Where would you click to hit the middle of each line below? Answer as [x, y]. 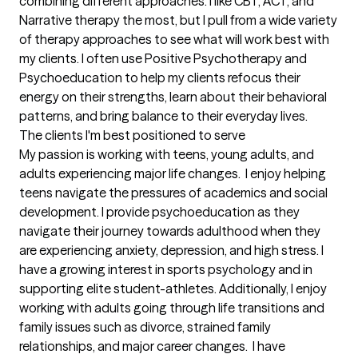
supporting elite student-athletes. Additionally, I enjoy [173, 289]
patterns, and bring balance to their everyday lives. [163, 116]
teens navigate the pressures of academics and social [173, 193]
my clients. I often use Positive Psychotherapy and [163, 59]
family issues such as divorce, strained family [145, 327]
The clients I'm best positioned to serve [132, 135]
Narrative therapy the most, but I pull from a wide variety [178, 20]
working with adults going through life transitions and [172, 308]
